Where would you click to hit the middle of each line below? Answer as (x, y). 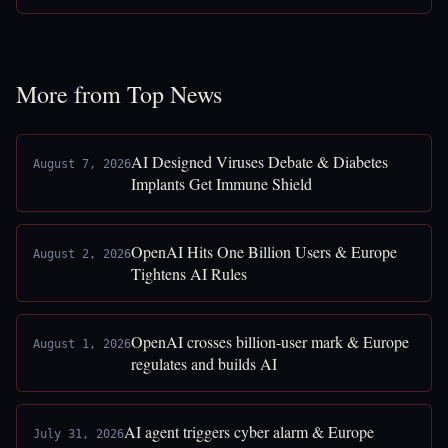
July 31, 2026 (78, 434)
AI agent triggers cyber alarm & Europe (249, 431)
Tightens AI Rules (189, 273)
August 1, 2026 (82, 344)
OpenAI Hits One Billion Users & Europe (264, 251)
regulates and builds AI (204, 363)
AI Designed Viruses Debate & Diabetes (259, 161)
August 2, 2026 (82, 254)
